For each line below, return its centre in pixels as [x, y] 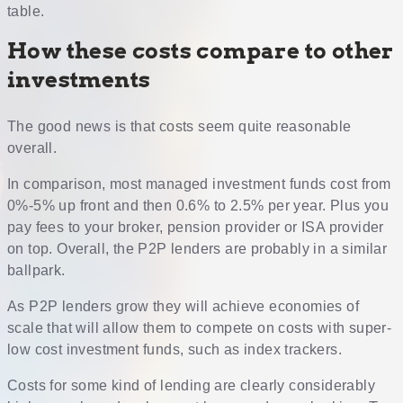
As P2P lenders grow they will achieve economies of [183, 307]
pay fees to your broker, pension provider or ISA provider [196, 228]
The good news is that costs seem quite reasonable [179, 127]
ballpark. [36, 271]
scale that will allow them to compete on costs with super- [200, 328]
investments [79, 80]
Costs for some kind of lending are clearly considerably [191, 386]
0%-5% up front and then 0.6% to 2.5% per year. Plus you [198, 206]
